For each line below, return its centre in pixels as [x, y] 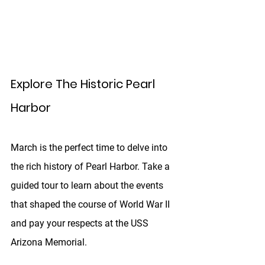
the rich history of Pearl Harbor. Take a [91, 167]
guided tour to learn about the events [88, 186]
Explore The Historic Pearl [84, 84]
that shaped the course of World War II [91, 205]
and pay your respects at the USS [81, 224]
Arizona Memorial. [50, 243]
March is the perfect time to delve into [90, 148]
